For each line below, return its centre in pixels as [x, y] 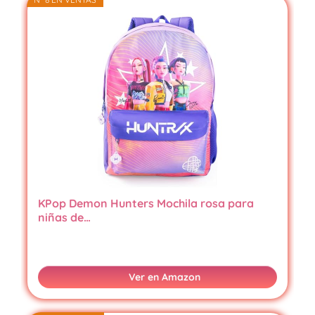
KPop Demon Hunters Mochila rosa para [146, 204]
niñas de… [64, 218]
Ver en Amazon [165, 277]
